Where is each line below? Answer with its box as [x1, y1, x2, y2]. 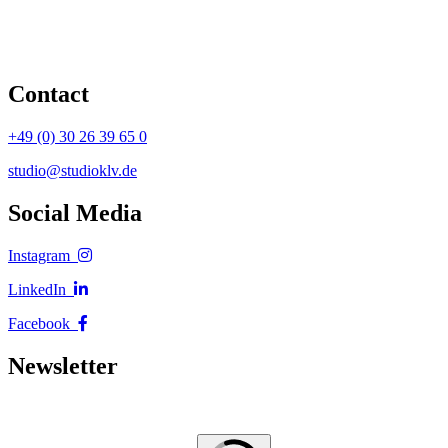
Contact [8, 81, 89, 108]
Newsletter [8, 352, 118, 379]
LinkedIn [8, 280, 74, 298]
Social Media [8, 199, 142, 226]
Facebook [8, 314, 78, 332]
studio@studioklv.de [8, 161, 137, 179]
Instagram [8, 246, 78, 264]
